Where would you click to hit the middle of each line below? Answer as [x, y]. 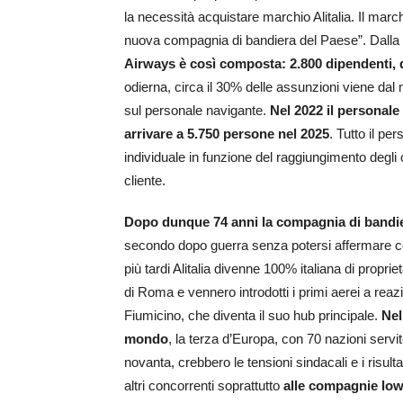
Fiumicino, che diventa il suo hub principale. [253, 316]
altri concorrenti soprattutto [204, 386]
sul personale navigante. [197, 111]
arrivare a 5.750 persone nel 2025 [227, 134]
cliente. [145, 181]
